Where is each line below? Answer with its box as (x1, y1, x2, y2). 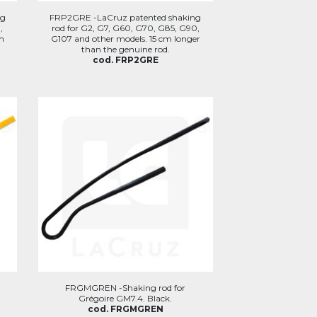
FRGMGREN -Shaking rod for (65, 282, 186, 293)
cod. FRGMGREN (87, 304, 163, 314)
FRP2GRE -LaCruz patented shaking (50, 11, 202, 23)
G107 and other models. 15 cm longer (50, 33, 200, 44)
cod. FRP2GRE (92, 54, 158, 65)
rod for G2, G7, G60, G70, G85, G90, (51, 22, 200, 33)
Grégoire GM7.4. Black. (79, 293, 173, 304)
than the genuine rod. (81, 43, 170, 54)
